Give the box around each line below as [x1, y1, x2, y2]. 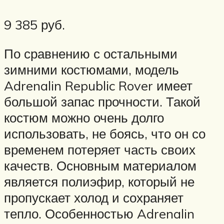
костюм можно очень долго [4, 109, 164, 125]
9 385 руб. [4, 16, 65, 33]
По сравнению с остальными [4, 45, 177, 61]
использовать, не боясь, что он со [4, 125, 205, 141]
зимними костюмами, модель [4, 61, 179, 77]
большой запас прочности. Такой [4, 93, 200, 109]
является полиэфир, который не [4, 173, 194, 189]
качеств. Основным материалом [4, 157, 196, 173]
